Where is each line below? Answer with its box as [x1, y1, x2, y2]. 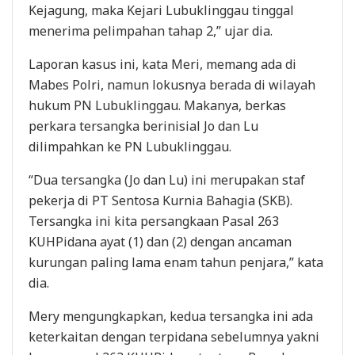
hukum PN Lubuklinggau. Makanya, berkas [29, 96, 286, 114]
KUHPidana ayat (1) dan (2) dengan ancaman [29, 232, 292, 250]
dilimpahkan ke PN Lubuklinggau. [29, 137, 231, 155]
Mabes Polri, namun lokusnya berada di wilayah [29, 75, 315, 94]
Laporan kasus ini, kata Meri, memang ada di [29, 55, 296, 73]
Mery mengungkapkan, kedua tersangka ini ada [29, 307, 313, 325]
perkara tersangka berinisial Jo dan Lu [29, 116, 258, 135]
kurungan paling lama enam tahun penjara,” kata [29, 253, 323, 271]
